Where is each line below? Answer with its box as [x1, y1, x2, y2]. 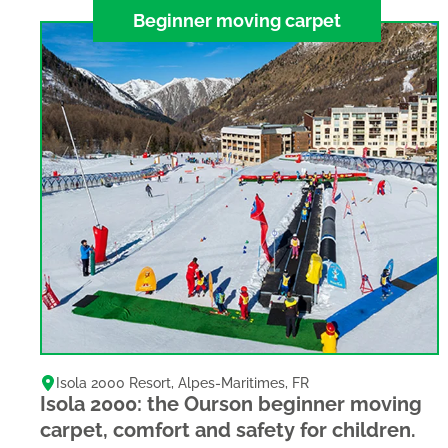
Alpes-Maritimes [177, 374, 285, 391]
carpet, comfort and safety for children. [40, 417, 416, 442]
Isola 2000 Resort [55, 374, 171, 391]
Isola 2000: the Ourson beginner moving [40, 391, 422, 416]
